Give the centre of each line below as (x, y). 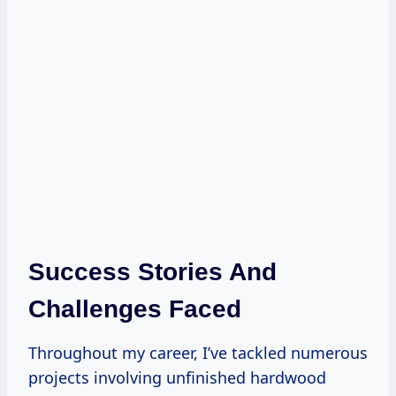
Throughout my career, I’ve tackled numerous (198, 352)
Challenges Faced (135, 308)
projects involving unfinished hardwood (177, 377)
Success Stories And (152, 271)
